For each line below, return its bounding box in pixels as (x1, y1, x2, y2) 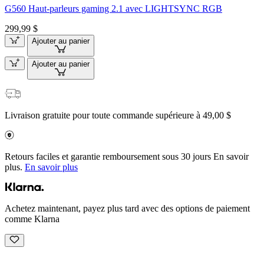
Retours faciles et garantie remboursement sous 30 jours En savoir (5, 151, 249, 162)
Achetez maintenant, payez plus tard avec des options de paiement (5, 203, 250, 214)
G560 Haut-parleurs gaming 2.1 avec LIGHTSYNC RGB (5, 3, 222, 14)
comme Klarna (5, 214, 60, 225)
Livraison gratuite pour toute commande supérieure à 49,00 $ (5, 110, 231, 121)
